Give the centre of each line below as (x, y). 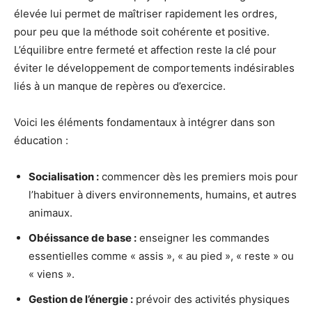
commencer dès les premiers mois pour (198, 177)
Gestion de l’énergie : (81, 299)
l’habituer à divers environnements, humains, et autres (163, 195)
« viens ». (52, 274)
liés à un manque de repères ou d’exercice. (120, 86)
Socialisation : (64, 177)
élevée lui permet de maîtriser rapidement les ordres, (146, 14)
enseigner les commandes (203, 238)
